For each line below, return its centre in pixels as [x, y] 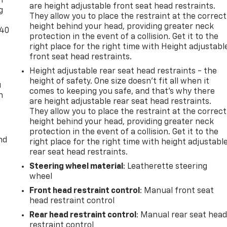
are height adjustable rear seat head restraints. [121, 102]
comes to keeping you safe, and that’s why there [122, 91]
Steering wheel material [77, 166]
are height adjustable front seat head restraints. [123, 6]
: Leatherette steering [165, 166]
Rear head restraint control [83, 215]
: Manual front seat [177, 191]
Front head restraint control [85, 191]
